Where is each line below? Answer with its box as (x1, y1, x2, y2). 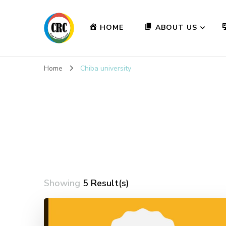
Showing (44, 177, 83, 189)
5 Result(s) (83, 177, 129, 189)
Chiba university (80, 63, 131, 73)
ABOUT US (155, 23, 198, 32)
